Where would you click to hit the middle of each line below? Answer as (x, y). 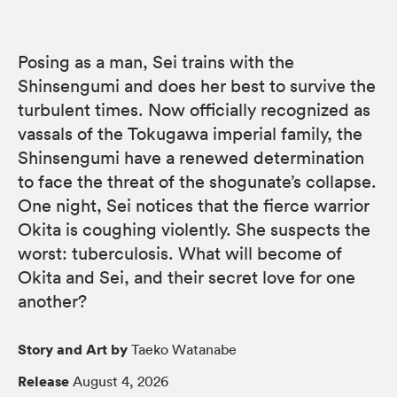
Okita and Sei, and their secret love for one (187, 277)
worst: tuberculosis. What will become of (180, 253)
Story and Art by (73, 349)
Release (43, 381)
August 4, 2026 (119, 381)
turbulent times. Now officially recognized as (194, 109)
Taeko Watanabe (182, 349)
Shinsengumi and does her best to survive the (197, 86)
